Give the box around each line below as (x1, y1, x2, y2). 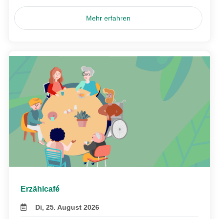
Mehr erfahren (86, 14, 131, 22)
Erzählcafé (21, 185, 60, 194)
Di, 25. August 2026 (35, 203, 100, 212)
